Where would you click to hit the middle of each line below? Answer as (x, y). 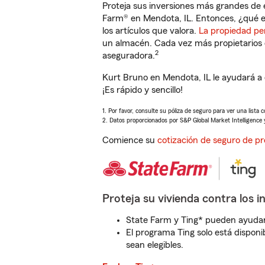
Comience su (130, 140)
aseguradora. (129, 56)
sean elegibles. (155, 245)
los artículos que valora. (151, 31)
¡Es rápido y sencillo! (143, 90)
